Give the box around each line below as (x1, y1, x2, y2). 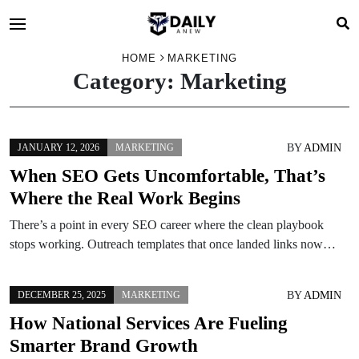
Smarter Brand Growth (10, 335, 198, 356)
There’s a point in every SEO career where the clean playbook (10, 218, 324, 232)
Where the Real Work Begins (10, 188, 240, 208)
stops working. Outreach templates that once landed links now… (10, 237, 336, 251)
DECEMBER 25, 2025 (18, 289, 106, 301)
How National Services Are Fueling (10, 313, 288, 333)
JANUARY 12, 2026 (18, 142, 99, 153)
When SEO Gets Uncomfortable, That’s (10, 165, 325, 186)
